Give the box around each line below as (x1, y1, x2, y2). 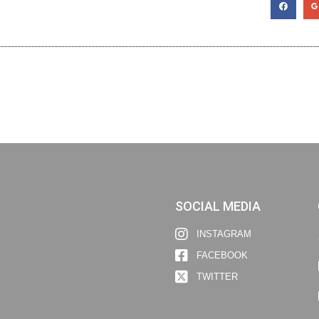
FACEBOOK (196, 250, 248, 261)
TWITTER (196, 271, 238, 283)
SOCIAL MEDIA (174, 198, 261, 214)
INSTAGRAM (196, 229, 251, 240)
